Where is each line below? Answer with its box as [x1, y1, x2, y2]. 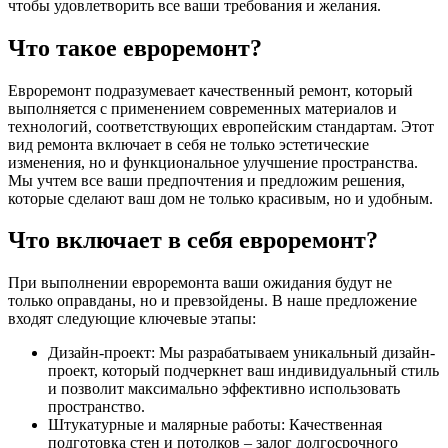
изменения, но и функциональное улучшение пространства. [8, 153, 418, 171]
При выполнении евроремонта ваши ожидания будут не [8, 274, 392, 292]
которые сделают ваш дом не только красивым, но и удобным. [8, 189, 433, 207]
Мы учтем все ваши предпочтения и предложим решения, [8, 171, 405, 189]
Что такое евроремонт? [8, 34, 262, 61]
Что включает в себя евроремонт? [8, 227, 378, 254]
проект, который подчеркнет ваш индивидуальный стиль [48, 362, 439, 380]
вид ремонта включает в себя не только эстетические [8, 135, 369, 153]
